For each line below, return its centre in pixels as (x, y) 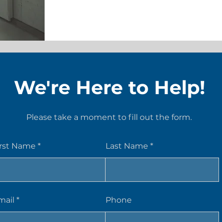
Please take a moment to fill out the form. (109, 117)
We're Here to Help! (109, 87)
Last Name (127, 146)
